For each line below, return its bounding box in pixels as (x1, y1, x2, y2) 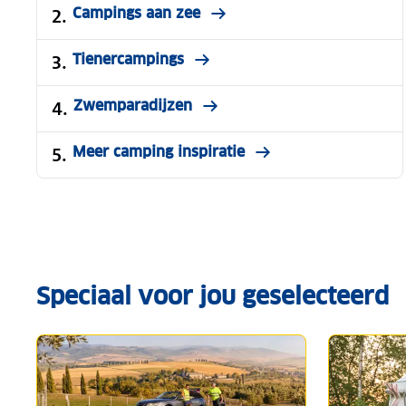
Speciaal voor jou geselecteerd (36, 280, 389, 311)
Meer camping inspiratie (72, 141, 245, 161)
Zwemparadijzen (73, 95, 192, 115)
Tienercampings (72, 49, 184, 69)
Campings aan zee (72, 3, 200, 23)
